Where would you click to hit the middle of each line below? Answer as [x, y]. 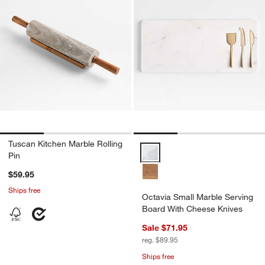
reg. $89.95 [160, 239]
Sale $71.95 [165, 227]
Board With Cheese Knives [192, 209]
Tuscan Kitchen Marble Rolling [65, 143]
